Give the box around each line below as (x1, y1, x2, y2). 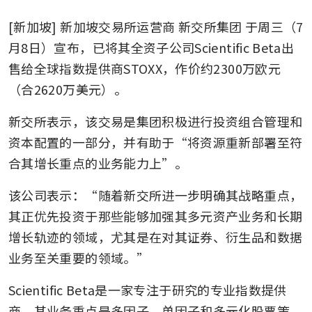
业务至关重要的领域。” (8, 248, 149, 267)
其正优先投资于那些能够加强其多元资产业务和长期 (8, 206, 303, 225)
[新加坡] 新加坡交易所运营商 (8, 17, 175, 36)
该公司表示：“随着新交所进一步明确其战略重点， (8, 185, 303, 204)
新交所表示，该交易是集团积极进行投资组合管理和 (8, 111, 303, 130)
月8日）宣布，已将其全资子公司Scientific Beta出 (8, 38, 295, 56)
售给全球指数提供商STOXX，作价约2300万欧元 (8, 58, 281, 77)
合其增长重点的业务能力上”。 (8, 153, 188, 172)
